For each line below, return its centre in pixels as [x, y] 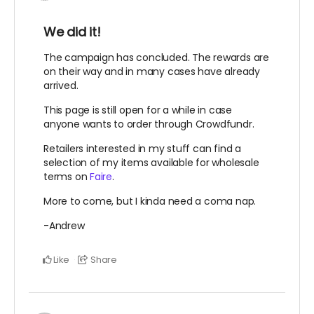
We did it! [72, 32]
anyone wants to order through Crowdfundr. [150, 124]
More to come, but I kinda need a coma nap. [150, 201]
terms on [67, 176]
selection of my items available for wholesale [151, 162]
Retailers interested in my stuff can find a [142, 148]
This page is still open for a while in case [138, 110]
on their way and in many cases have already [152, 71]
